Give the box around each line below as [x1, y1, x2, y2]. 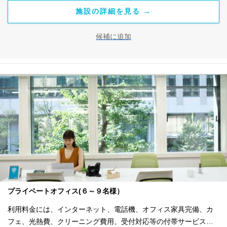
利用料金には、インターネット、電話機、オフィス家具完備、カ [8, 205, 213, 213]
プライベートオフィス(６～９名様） [8, 186, 124, 195]
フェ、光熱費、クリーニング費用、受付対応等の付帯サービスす [8, 217, 213, 225]
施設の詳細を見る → [75, 7, 152, 15]
